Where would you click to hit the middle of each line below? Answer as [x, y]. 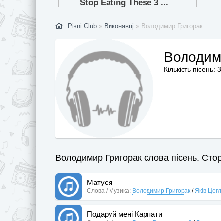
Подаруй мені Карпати [125, 214]
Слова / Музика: [109, 191]
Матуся [100, 182]
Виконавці [119, 26]
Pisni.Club [82, 26]
